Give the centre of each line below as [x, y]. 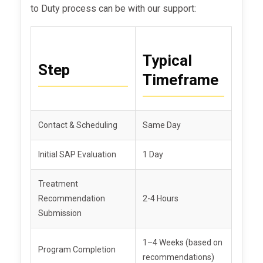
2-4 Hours [161, 199]
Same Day [162, 125]
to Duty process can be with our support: [114, 9]
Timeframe [181, 80]
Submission [67, 213]
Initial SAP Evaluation [78, 155]
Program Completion [78, 250]
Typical [168, 61]
